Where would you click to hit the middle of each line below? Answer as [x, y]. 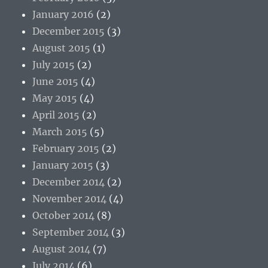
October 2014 [64, 215]
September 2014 [71, 232]
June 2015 [56, 81]
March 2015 [60, 131]
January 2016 [63, 14]
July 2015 [54, 64]
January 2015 [63, 165]
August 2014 [62, 249]
